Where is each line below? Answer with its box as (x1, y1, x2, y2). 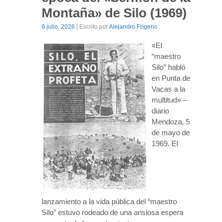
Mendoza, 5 (152, 117, 190, 126)
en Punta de (152, 73, 190, 82)
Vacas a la (152, 84, 185, 93)
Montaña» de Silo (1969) (42, 5, 187, 20)
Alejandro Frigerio (109, 23, 158, 30)
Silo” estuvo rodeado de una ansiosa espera (42, 208, 183, 217)
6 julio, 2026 (42, 23, 75, 30)
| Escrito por (75, 23, 109, 30)
